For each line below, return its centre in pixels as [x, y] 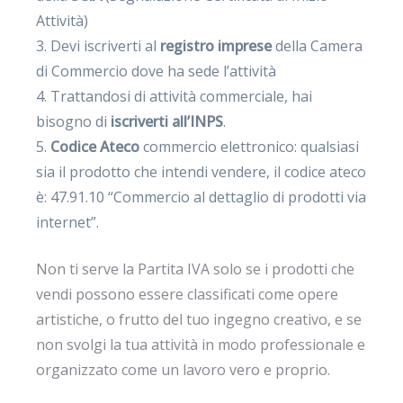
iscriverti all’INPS [167, 121]
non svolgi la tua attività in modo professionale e [201, 344]
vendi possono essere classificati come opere [188, 294]
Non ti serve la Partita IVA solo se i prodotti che [196, 269]
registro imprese [216, 45]
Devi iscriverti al [106, 45]
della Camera [318, 45]
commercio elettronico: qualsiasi [250, 146]
